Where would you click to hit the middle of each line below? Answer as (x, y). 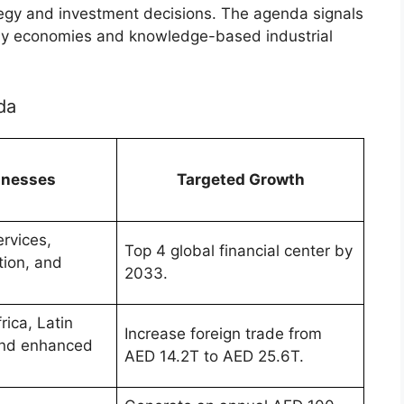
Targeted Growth (240, 180)
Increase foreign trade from (223, 334)
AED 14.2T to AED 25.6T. (214, 357)
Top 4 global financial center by (239, 251)
